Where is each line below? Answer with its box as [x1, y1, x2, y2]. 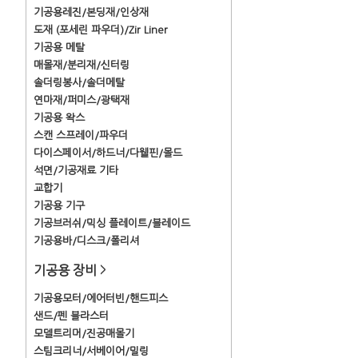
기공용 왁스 [34, 113, 85, 123]
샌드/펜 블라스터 [34, 311, 109, 321]
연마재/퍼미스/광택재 [34, 95, 129, 105]
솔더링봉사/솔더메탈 [34, 78, 125, 88]
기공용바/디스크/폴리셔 [34, 236, 139, 246]
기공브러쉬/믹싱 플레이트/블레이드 [34, 218, 190, 229]
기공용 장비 [34, 264, 100, 276]
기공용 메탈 [34, 42, 85, 53]
